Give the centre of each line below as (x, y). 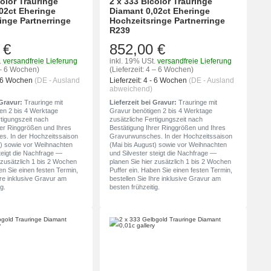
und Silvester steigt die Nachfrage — (163, 153)
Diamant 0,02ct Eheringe (159, 11)
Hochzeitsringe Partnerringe (167, 21)
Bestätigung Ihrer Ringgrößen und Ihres (167, 128)
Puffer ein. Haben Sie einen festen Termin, (171, 170)
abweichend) (131, 89)
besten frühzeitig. (134, 187)
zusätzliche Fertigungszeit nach (156, 119)
